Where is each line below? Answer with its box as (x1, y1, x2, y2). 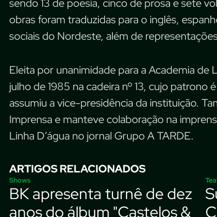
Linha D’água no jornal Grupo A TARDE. (9, 128, 194, 143)
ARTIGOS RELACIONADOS (9, 161, 146, 176)
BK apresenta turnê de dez (9, 183, 192, 204)
